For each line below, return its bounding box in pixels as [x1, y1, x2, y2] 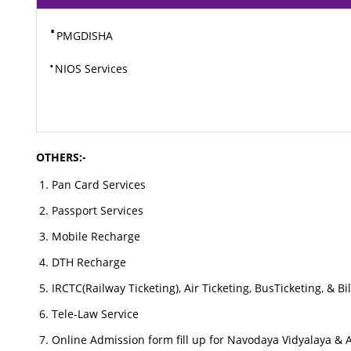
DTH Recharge [52, 255, 127, 270]
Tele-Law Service [52, 306, 139, 321]
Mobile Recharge [52, 229, 141, 244]
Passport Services [52, 203, 144, 218]
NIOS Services [55, 61, 128, 76]
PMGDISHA [56, 28, 114, 43]
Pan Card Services [52, 177, 147, 192]
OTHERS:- [36, 150, 87, 165]
